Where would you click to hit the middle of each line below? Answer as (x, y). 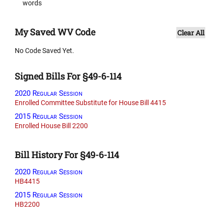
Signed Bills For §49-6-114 (68, 76)
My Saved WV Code (55, 32)
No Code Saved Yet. (44, 50)
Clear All (191, 32)
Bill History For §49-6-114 (67, 154)
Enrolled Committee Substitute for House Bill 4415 (90, 102)
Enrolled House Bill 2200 (51, 125)
